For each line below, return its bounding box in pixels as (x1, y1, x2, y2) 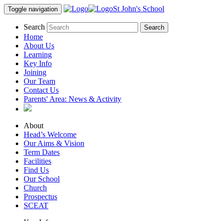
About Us (24, 41, 54, 50)
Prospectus (24, 192, 57, 201)
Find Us (24, 166, 49, 174)
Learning (24, 50, 52, 59)
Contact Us (24, 86, 59, 94)
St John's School (113, 4, 164, 13)
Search (24, 23, 45, 31)
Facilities (24, 157, 51, 165)
